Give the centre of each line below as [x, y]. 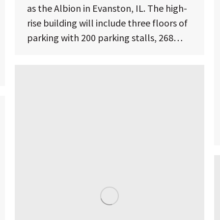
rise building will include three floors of [107, 23]
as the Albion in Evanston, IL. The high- [107, 8]
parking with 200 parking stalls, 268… [105, 38]
